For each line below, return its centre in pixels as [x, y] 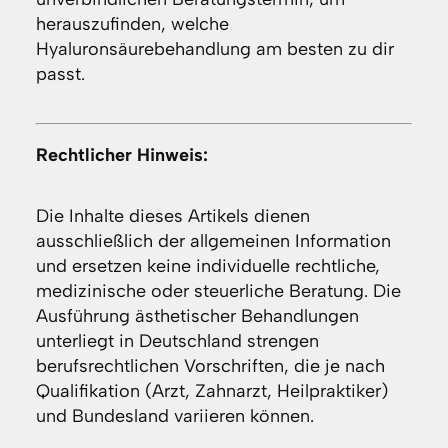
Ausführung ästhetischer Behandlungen [197, 316]
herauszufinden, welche [132, 24]
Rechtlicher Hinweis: [121, 155]
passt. [60, 74]
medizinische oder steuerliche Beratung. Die [218, 291]
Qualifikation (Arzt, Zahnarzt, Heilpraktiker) [211, 391]
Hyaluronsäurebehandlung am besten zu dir [214, 49]
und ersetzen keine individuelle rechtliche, [207, 266]
